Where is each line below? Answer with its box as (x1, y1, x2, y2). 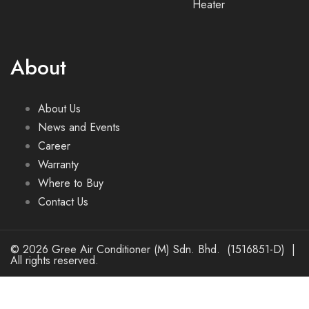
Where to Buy (38, 175, 103, 191)
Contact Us (38, 194, 88, 210)
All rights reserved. (10, 252, 99, 268)
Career (38, 138, 70, 154)
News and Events (38, 119, 120, 135)
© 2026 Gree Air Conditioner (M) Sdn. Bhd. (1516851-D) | (10, 241, 295, 257)
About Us (38, 101, 81, 117)
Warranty (38, 157, 79, 172)
